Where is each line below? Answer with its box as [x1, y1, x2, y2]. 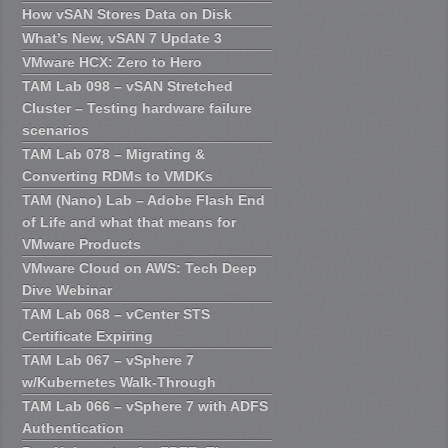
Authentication [22, 419, 125, 436]
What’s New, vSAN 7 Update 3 [22, 29, 223, 46]
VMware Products [22, 235, 142, 252]
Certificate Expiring [22, 327, 154, 344]
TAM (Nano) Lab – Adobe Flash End [22, 191, 266, 208]
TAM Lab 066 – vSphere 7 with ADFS [22, 397, 269, 414]
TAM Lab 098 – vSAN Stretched [22, 77, 234, 94]
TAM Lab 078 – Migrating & [22, 145, 206, 162]
